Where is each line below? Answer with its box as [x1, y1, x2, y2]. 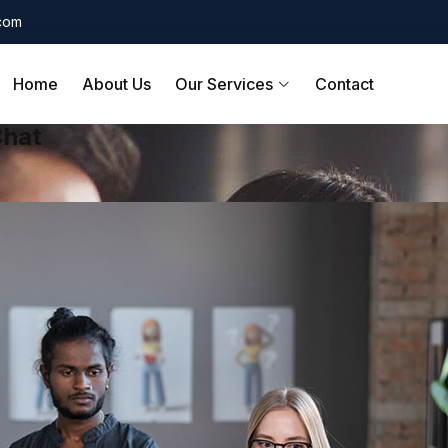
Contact [315, 74, 374, 94]
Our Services [175, 74, 277, 94]
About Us [82, 74, 151, 94]
